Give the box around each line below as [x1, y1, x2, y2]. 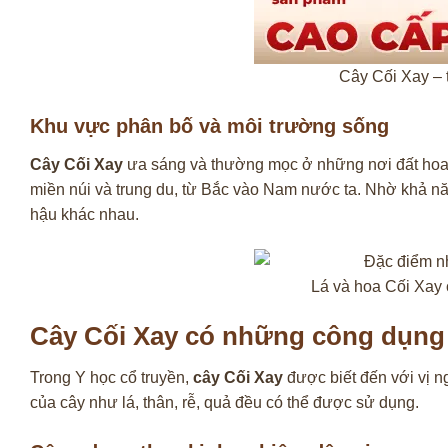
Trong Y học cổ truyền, [30, 369, 193, 387]
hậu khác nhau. [30, 205, 139, 223]
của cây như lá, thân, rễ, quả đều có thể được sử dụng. [30, 394, 419, 412]
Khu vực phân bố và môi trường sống [30, 114, 389, 137]
